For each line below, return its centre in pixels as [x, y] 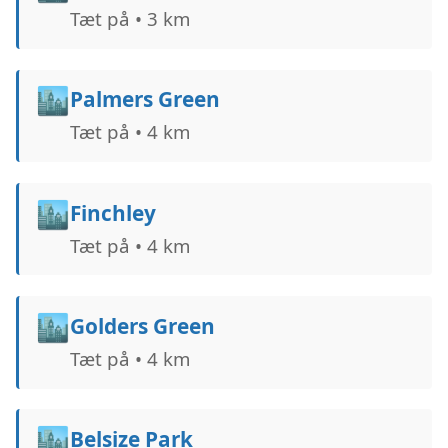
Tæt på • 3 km [129, 19]
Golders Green [142, 325]
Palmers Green [144, 99]
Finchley [112, 212]
